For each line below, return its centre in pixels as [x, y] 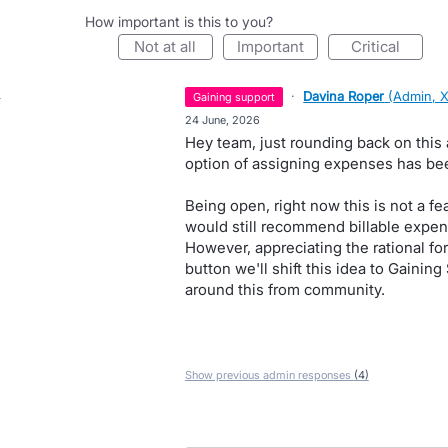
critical [380, 46]
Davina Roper [344, 96]
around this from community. [284, 289]
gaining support [238, 97]
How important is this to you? [178, 21]
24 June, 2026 [222, 120]
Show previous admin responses [269, 375]
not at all [171, 46]
